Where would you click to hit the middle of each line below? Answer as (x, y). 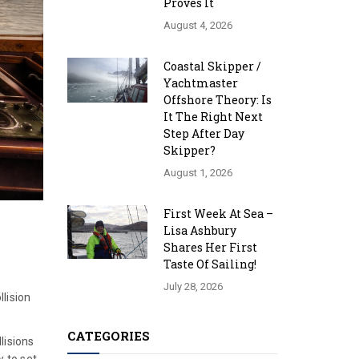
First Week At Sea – (218, 214)
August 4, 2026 (198, 25)
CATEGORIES (108, 336)
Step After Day (204, 133)
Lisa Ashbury (200, 230)
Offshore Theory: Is (217, 100)
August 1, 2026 (198, 173)
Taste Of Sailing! (210, 264)
